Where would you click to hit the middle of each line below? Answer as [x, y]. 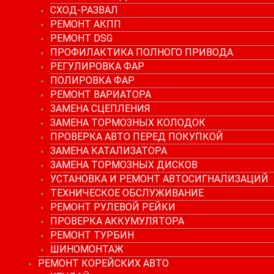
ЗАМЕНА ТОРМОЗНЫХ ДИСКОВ [124, 165]
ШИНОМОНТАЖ [87, 249]
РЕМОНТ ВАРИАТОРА [101, 94]
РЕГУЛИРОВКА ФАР [98, 66]
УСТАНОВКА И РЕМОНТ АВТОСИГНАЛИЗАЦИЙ [160, 179]
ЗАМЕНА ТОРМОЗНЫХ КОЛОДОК [128, 122]
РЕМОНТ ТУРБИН [92, 235]
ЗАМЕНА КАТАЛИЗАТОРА [109, 150]
